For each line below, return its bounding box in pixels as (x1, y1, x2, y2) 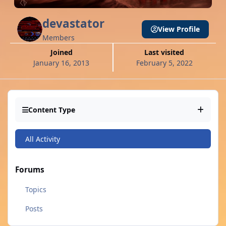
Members (42, 33, 75, 43)
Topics (25, 185, 46, 195)
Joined (52, 47, 73, 58)
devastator (42, 16, 104, 32)
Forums (15, 164, 44, 175)
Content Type (28, 105, 75, 115)
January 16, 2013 (33, 58, 90, 68)
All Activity (25, 134, 60, 144)
